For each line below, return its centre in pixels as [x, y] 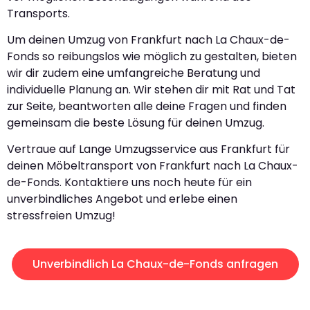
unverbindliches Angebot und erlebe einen [122, 199]
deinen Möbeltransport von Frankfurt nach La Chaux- [153, 166]
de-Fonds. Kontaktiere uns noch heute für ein [129, 183]
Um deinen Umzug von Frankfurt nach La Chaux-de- [148, 40]
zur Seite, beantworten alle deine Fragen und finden [147, 107]
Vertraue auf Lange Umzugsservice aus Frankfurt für [148, 149]
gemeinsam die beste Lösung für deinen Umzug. [136, 123]
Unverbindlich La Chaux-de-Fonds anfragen [155, 264]
